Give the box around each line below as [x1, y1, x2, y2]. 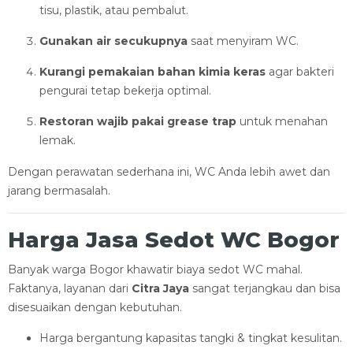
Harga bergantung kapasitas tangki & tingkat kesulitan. [39, 331, 342, 345]
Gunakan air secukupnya [39, 34, 188, 48]
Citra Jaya [132, 281, 189, 295]
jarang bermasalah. [8, 184, 110, 198]
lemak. [39, 133, 76, 147]
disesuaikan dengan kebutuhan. [8, 300, 182, 314]
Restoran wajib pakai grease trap [39, 114, 236, 128]
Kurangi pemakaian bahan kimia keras [39, 65, 266, 79]
